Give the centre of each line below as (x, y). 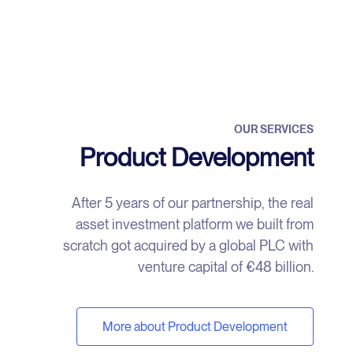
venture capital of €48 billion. (226, 267)
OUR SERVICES (274, 130)
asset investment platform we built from (195, 225)
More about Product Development (195, 327)
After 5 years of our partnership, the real (193, 203)
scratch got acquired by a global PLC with (188, 246)
